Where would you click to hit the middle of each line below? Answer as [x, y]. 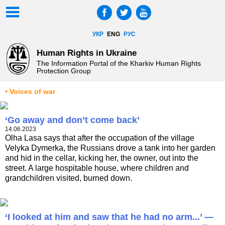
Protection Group [64, 71]
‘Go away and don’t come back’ [72, 120]
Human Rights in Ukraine [86, 52]
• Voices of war [30, 92]
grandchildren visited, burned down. [69, 178]
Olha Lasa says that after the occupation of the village [100, 138]
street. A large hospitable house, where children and [97, 168]
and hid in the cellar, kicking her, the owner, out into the [102, 158]
